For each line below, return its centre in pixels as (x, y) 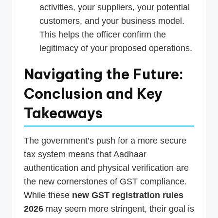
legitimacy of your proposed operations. (116, 48)
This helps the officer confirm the (103, 35)
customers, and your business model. (112, 21)
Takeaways (63, 113)
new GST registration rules (128, 195)
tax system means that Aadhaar (85, 154)
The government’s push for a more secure (105, 141)
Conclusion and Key (93, 94)
